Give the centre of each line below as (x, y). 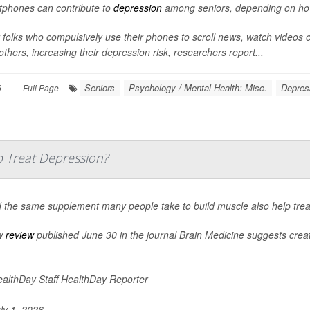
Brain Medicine (211, 235)
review (19, 235)
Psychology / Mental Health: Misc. (198, 88)
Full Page (41, 88)
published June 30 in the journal (106, 235)
